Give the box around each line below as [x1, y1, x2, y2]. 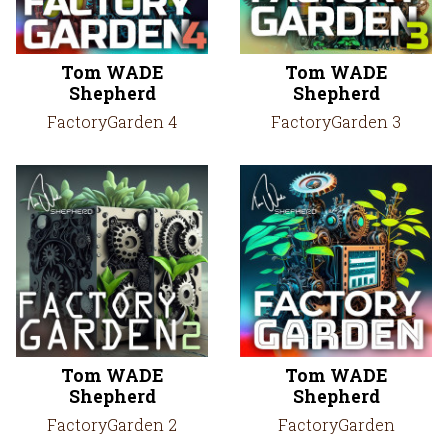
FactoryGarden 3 [271, 111, 401, 132]
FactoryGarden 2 [47, 414, 177, 435]
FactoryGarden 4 [47, 111, 177, 132]
